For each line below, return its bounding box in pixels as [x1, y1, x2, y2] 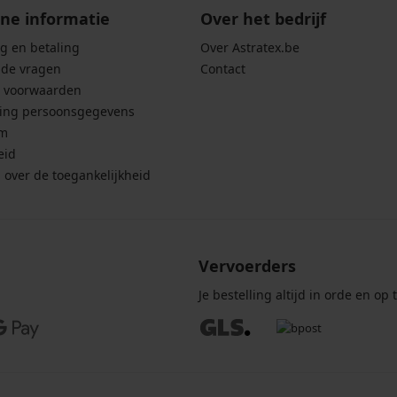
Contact [199, 60, 245, 78]
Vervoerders [198, 255, 296, 277]
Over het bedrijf [199, 8, 326, 30]
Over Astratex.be [199, 39, 300, 57]
